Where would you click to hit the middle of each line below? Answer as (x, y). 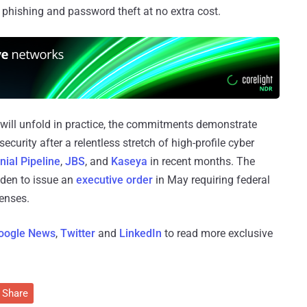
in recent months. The (201, 162)
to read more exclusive (217, 234)
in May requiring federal (211, 180)
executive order (114, 180)
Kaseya (129, 162)
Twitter (78, 234)
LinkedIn (140, 234)
